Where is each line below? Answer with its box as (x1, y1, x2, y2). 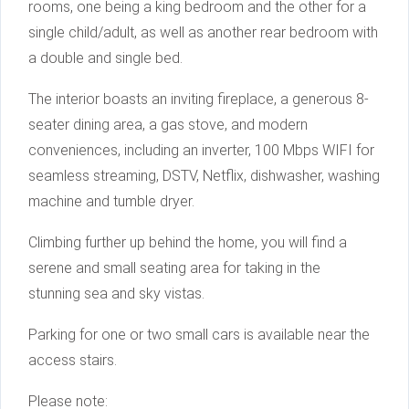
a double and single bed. (28, 49, 183, 68)
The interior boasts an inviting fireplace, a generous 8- (28, 90, 369, 109)
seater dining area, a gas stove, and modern (28, 116, 308, 134)
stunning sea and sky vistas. (28, 285, 204, 303)
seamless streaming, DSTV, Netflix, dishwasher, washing (28, 167, 380, 185)
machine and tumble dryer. (28, 193, 194, 211)
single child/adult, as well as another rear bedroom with (28, 24, 378, 42)
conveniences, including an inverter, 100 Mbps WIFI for (28, 142, 374, 160)
